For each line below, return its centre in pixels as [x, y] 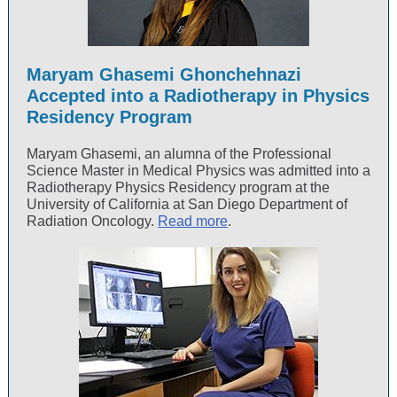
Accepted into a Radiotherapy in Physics [198, 96]
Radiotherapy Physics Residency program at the [178, 187]
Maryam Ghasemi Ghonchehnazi [164, 74]
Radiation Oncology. [92, 221]
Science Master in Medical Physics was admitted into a [198, 171]
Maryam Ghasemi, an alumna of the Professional [179, 154]
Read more [193, 221]
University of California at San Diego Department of [187, 204]
